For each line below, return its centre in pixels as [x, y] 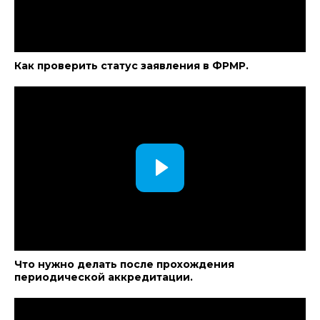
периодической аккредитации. [104, 277]
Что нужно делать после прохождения [124, 264]
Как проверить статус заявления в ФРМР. [131, 66]
